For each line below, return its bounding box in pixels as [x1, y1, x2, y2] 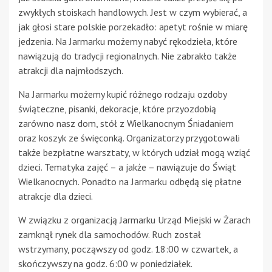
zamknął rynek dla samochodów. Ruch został [18, 228, 201, 240]
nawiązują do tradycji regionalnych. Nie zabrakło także [18, 49, 237, 62]
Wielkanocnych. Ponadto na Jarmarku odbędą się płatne [18, 175, 242, 188]
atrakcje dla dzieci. [18, 189, 93, 202]
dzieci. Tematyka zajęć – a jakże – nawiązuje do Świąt [18, 160, 236, 173]
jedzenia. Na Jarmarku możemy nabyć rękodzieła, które [18, 35, 237, 47]
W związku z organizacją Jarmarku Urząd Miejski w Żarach [18, 213, 251, 226]
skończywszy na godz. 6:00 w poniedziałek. [18, 257, 192, 270]
